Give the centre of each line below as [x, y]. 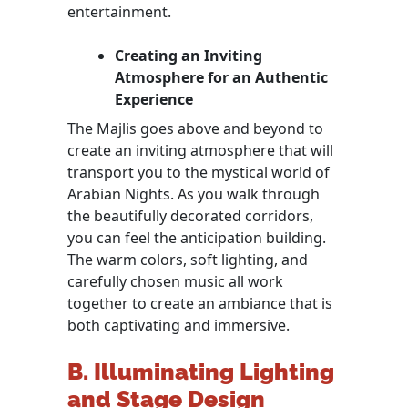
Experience [154, 99]
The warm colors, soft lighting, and [188, 259]
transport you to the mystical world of [199, 172]
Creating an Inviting [189, 55]
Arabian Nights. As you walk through [194, 194]
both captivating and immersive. [178, 325]
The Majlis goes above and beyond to [195, 128]
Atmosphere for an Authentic [221, 77]
